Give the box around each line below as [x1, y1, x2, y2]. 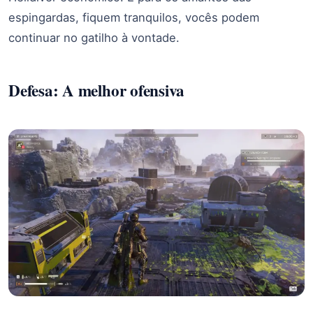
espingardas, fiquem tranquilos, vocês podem [8, 10, 259, 25]
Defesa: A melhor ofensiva [8, 78, 185, 102]
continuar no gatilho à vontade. [8, 31, 180, 45]
